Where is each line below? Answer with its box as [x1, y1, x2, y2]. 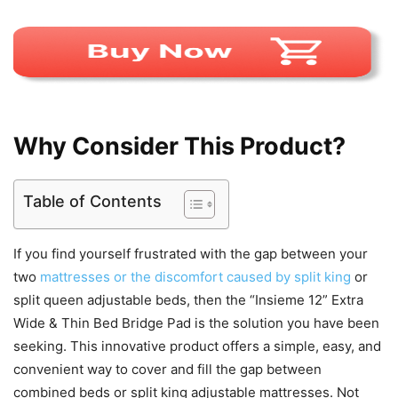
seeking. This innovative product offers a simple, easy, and [13, 338, 381, 355]
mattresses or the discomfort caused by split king [40, 268, 351, 286]
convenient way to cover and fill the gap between [13, 361, 322, 378]
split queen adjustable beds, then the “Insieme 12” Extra [13, 291, 363, 309]
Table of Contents [23, 192, 162, 211]
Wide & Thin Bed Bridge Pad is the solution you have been [13, 314, 379, 332]
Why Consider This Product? [13, 131, 346, 162]
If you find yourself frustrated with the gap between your [13, 245, 368, 263]
